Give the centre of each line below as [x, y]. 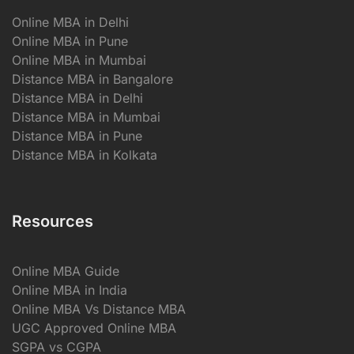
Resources [53, 221]
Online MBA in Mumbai [79, 60]
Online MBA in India [70, 290]
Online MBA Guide [66, 271]
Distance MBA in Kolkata [85, 154]
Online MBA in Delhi [70, 22]
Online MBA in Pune [70, 41]
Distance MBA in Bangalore [92, 79]
